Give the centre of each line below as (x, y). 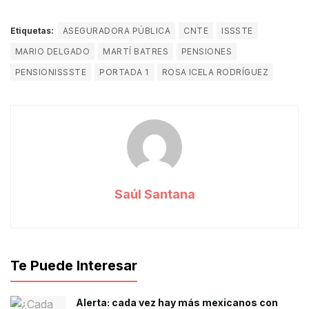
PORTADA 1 (124, 72)
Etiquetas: (32, 31)
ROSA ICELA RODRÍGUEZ (215, 72)
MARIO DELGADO (53, 52)
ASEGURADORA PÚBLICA (117, 31)
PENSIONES (207, 52)
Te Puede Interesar (74, 266)
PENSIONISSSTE (51, 72)
